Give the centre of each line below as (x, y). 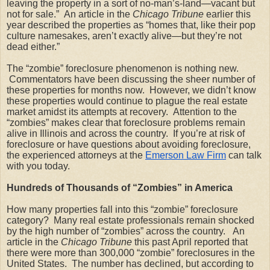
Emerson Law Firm (186, 155)
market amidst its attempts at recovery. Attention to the (122, 111)
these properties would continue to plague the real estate (127, 101)
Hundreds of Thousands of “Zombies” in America (120, 187)
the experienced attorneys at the (75, 155)
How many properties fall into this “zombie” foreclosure (122, 209)
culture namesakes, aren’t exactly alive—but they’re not (124, 36)
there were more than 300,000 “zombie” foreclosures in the (131, 253)
